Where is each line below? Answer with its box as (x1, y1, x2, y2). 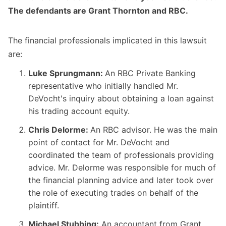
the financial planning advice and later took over (28, 175, 213, 186)
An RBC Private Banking (105, 68, 196, 79)
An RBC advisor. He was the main (90, 125, 217, 135)
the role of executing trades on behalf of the (28, 188, 198, 198)
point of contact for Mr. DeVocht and (28, 137, 169, 148)
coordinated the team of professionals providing (28, 150, 214, 160)
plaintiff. (28, 200, 59, 211)
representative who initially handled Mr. (28, 81, 178, 91)
